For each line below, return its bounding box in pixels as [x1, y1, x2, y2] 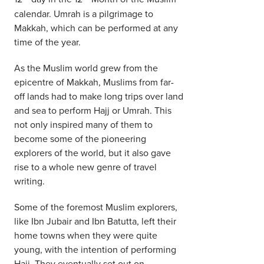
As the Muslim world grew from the [14, 61, 158, 74]
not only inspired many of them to [14, 117, 153, 131]
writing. [14, 174, 45, 187]
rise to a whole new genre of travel [14, 160, 157, 173]
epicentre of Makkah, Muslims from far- [14, 75, 174, 88]
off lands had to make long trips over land [14, 89, 183, 103]
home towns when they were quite [14, 228, 157, 242]
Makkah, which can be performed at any [14, 21, 178, 34]
